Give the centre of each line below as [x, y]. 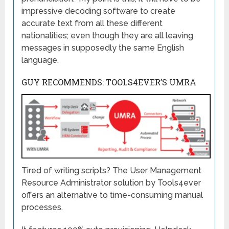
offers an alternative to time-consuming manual [112, 195]
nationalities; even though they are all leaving [108, 36]
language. [40, 60]
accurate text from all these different [92, 24]
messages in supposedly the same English [103, 48]
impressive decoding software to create [99, 11]
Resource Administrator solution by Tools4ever [111, 182]
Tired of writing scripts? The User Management [112, 170]
